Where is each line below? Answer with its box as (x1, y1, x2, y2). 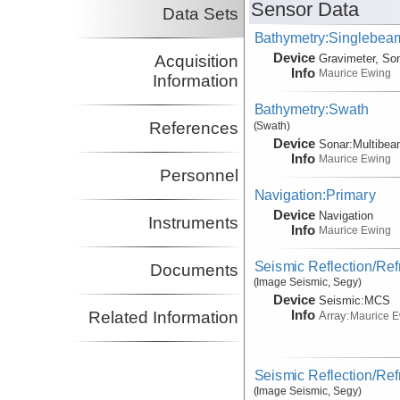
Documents (150, 261, 239, 280)
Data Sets (162, 4, 239, 24)
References (149, 119, 239, 138)
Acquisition (154, 52, 239, 71)
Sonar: (319, 137, 354, 151)
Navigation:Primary (254, 186, 376, 203)
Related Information (88, 308, 239, 328)
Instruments (148, 213, 239, 233)
